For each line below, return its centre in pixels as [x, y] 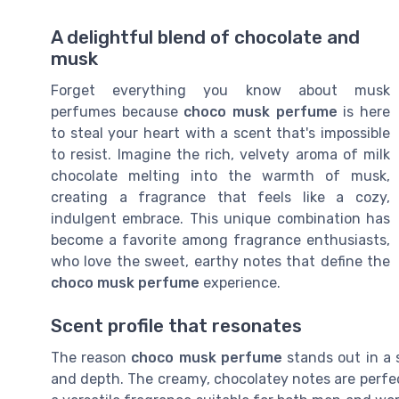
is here [364, 112]
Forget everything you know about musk [220, 91]
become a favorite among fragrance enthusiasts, [220, 240]
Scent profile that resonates [176, 326]
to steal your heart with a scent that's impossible [220, 134]
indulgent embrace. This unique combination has [220, 219]
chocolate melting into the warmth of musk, [220, 176]
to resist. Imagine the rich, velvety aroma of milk [220, 155]
